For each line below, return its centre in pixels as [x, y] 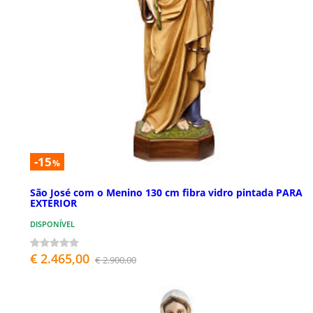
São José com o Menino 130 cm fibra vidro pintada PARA [166, 192]
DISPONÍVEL [52, 224]
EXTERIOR [53, 203]
